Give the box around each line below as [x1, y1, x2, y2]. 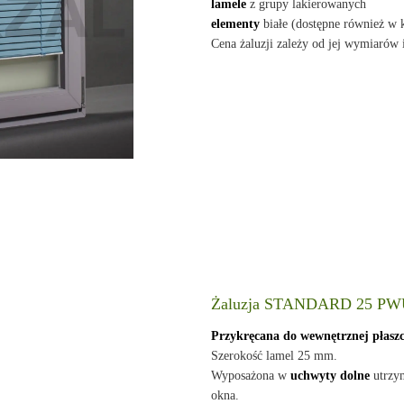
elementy [211, 17, 261, 31]
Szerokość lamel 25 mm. [211, 349, 338, 363]
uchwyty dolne [290, 369, 371, 382]
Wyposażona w [211, 369, 291, 382]
